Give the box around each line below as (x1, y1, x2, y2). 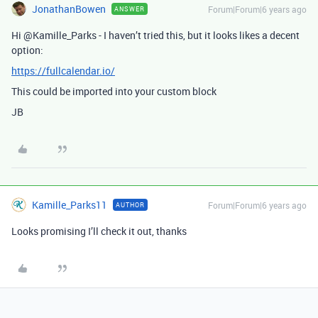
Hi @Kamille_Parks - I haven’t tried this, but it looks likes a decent (11, 28, 300, 42)
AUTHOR (116, 200, 145, 209)
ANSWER (114, 4, 145, 13)
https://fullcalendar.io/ (11, 64, 115, 77)
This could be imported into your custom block (11, 84, 216, 98)
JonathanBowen (32, 2, 106, 16)
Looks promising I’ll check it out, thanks (11, 224, 187, 238)
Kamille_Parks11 (32, 198, 107, 212)
